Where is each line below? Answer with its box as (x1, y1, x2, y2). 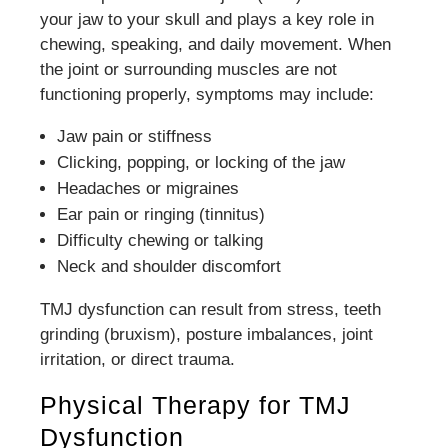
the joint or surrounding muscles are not (40, 60, 338, 80)
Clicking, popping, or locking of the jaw (57, 153, 346, 173)
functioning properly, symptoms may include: (40, 85, 375, 105)
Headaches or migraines (57, 179, 240, 199)
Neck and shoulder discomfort (57, 257, 282, 277)
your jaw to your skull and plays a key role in (40, 10, 375, 30)
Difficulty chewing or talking (57, 231, 264, 251)
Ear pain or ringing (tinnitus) (57, 205, 266, 225)
